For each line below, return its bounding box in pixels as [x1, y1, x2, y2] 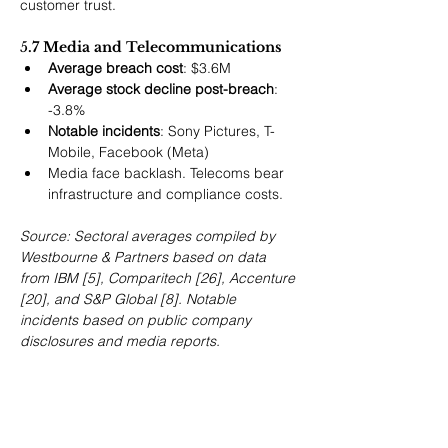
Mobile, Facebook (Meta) [48, 143, 209, 162]
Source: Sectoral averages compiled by [20, 227, 279, 246]
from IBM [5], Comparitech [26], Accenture [20, 269, 299, 288]
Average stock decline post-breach [48, 80, 274, 99]
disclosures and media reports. [20, 332, 220, 351]
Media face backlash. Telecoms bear [48, 164, 288, 183]
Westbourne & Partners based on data [20, 248, 270, 267]
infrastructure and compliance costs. [48, 185, 283, 204]
